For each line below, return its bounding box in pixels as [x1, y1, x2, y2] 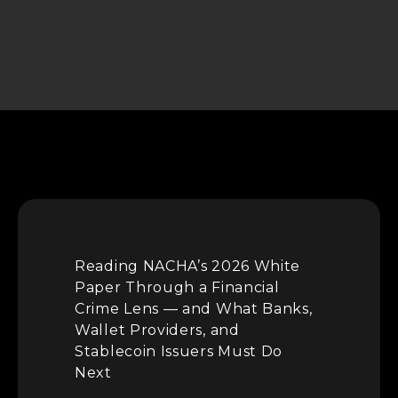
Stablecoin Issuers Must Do [75, 343, 283, 361]
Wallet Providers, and [75, 322, 240, 339]
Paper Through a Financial [75, 279, 280, 297]
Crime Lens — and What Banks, [75, 300, 313, 318]
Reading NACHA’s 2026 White [75, 258, 301, 275]
